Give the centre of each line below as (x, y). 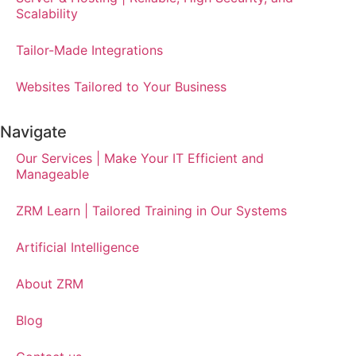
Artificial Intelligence (77, 248)
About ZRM (50, 284)
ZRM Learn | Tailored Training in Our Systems (151, 211)
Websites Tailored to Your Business (121, 87)
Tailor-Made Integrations (89, 50)
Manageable (52, 174)
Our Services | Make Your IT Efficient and (140, 159)
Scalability (47, 14)
